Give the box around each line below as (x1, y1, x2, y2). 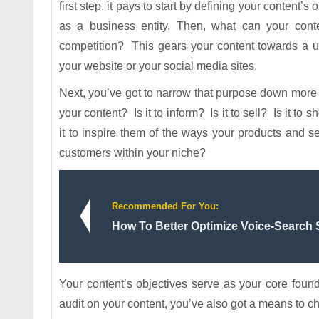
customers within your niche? (59, 147, 206, 159)
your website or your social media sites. (59, 60, 257, 72)
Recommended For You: (112, 201, 219, 211)
